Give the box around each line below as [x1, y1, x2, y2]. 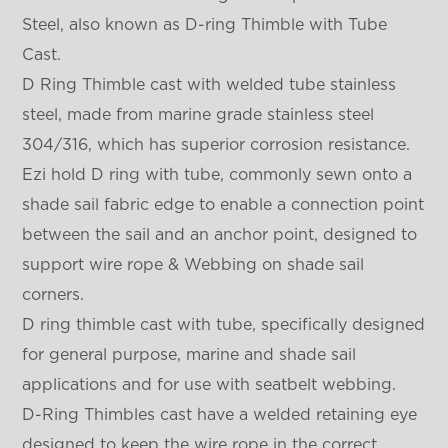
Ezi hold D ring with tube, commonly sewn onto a [22, 167, 413, 183]
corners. [22, 287, 85, 303]
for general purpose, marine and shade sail [22, 347, 357, 363]
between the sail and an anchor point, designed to [22, 227, 418, 243]
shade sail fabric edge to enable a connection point [22, 197, 425, 213]
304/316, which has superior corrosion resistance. [22, 137, 411, 153]
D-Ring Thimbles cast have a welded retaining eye [22, 407, 418, 423]
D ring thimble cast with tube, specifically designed [22, 317, 426, 333]
